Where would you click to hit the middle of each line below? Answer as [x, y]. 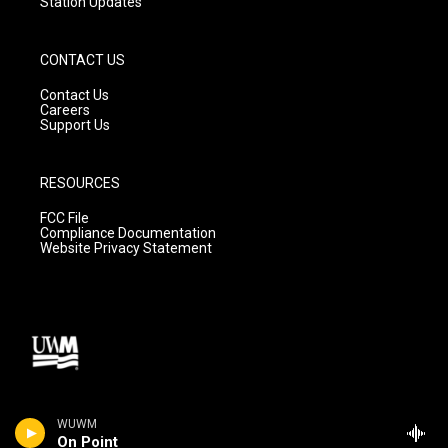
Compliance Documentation [128, 233]
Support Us [75, 125]
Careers [65, 110]
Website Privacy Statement [126, 248]
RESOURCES [80, 183]
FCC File [64, 218]
